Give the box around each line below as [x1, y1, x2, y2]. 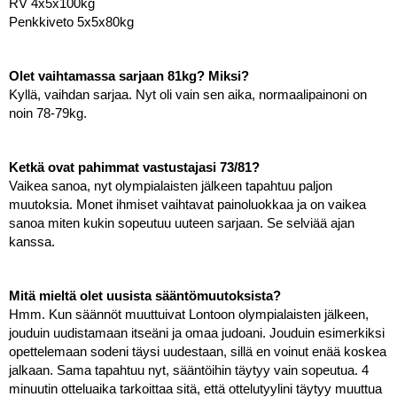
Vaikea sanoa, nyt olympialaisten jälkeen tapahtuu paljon [9, 178, 332, 193]
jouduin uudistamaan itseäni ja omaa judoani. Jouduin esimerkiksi [9, 325, 385, 340]
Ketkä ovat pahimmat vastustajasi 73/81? [9, 160, 260, 175]
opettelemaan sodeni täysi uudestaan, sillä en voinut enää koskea [9, 344, 386, 359]
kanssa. [9, 234, 58, 249]
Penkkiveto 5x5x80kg [9, 14, 134, 29]
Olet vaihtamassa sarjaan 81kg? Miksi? [9, 68, 249, 83]
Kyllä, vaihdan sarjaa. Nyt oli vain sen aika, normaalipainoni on [9, 87, 367, 102]
